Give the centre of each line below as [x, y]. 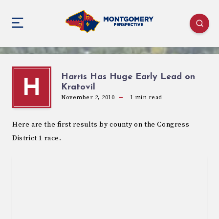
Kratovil [78, 87]
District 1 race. [37, 138]
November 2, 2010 [88, 97]
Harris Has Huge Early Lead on [128, 77]
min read [148, 97]
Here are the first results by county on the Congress [101, 124]
